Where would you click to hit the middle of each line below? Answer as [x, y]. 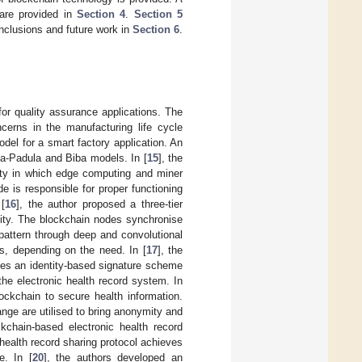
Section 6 [156, 29]
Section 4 [101, 14]
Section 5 [158, 14]
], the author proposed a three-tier [99, 204]
